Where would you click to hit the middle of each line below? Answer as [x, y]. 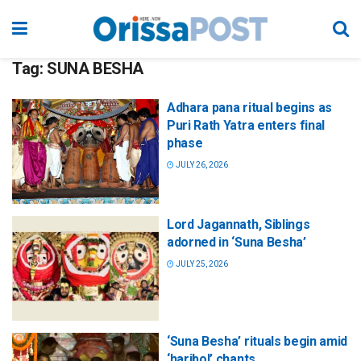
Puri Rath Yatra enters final [246, 125]
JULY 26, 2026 [201, 165]
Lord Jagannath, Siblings [239, 225]
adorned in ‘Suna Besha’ [237, 243]
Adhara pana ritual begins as [250, 108]
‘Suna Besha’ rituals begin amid [257, 342]
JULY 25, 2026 [201, 264]
